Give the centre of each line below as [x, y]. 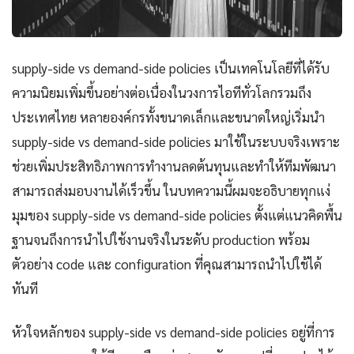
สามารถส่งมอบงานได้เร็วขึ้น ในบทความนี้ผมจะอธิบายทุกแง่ [171, 191]
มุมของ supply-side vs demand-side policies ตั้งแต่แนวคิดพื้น [177, 215]
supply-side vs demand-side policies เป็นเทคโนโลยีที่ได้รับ [171, 68]
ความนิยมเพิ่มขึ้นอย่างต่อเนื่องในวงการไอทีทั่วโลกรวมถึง [162, 93]
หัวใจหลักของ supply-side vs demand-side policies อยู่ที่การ [173, 332]
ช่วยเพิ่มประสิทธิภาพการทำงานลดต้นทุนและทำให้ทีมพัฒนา [174, 166]
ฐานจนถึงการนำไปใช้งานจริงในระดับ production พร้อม [161, 240]
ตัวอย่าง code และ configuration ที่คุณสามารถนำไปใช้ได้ [167, 264]
